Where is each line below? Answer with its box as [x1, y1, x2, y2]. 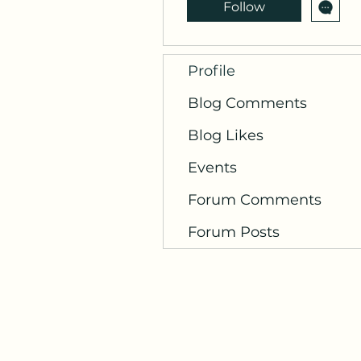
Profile [188, 62, 235, 80]
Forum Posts [188, 223, 280, 241]
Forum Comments [188, 191, 322, 209]
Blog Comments [188, 94, 307, 112]
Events [188, 159, 237, 176]
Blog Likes [188, 127, 263, 144]
